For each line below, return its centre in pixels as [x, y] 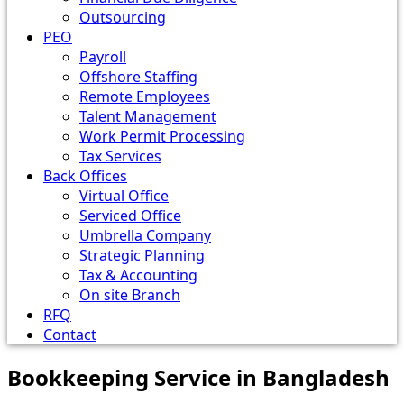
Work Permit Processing [162, 136]
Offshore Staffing [138, 77]
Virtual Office [124, 196]
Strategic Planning [142, 255]
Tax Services [120, 156]
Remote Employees [145, 96]
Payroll [103, 57]
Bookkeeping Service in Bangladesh [198, 377]
